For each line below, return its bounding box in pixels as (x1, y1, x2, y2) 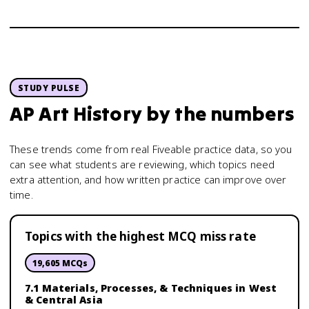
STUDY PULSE (18, 82, 80, 93)
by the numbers (141, 101, 294, 126)
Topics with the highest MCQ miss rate (25, 228, 256, 244)
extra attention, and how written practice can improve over (10, 172, 287, 186)
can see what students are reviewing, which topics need (10, 157, 275, 171)
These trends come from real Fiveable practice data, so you (10, 142, 292, 156)
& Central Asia (25, 293, 103, 306)
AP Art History (10, 101, 142, 126)
